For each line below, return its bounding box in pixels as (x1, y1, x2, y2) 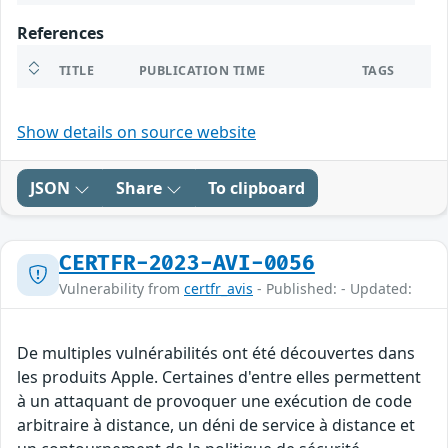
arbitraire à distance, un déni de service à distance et (17, 414, 415, 437)
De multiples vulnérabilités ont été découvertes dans (17, 342, 415, 365)
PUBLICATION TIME (139, 62, 266, 80)
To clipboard (208, 177, 305, 200)
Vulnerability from (59, 279, 184, 299)
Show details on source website (17, 121, 256, 144)
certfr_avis (184, 279, 253, 299)
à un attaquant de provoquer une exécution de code (17, 390, 412, 413)
